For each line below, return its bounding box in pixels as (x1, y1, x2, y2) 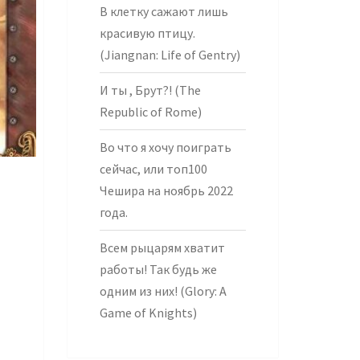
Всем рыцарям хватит (99, 239, 225, 256)
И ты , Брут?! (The (99, 82, 201, 98)
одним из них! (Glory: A (99, 283, 227, 299)
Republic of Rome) (99, 104, 202, 120)
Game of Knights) (99, 305, 197, 321)
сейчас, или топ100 (99, 161, 207, 177)
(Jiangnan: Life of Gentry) (99, 47, 240, 63)
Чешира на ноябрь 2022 (99, 182, 233, 198)
